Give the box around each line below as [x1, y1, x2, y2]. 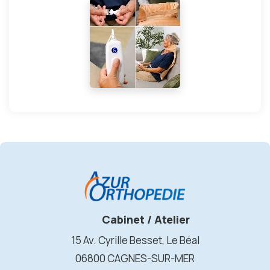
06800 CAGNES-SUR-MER [75, 251, 195, 266]
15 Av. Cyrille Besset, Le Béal [71, 233, 199, 248]
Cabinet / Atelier [99, 212, 190, 227]
